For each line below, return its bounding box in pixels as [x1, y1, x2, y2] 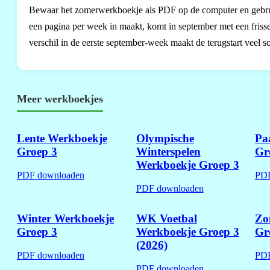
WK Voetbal [136, 212, 197, 225]
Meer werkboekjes [17, 93, 103, 105]
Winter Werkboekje [17, 212, 114, 225]
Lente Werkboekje [17, 131, 107, 145]
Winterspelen [136, 145, 201, 158]
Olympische [136, 131, 194, 145]
